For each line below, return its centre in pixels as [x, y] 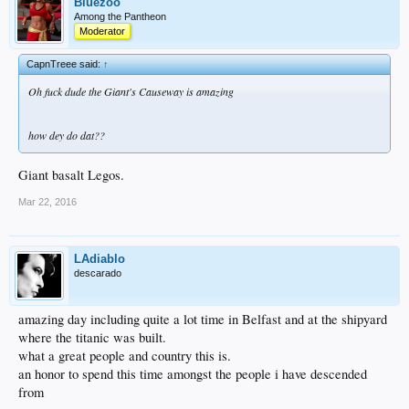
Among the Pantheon [120, 16]
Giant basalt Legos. [71, 175]
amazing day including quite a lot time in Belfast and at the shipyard [203, 320]
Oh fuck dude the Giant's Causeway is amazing [131, 91]
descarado [98, 273]
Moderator [102, 31]
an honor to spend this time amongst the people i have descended [193, 374]
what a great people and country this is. [125, 356]
